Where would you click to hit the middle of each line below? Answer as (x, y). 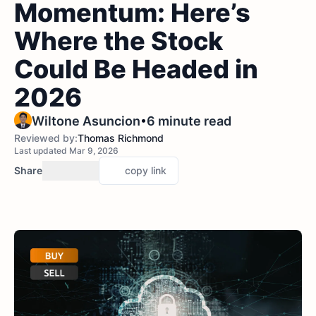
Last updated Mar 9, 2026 (66, 151)
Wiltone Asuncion (86, 121)
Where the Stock (119, 41)
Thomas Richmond (121, 138)
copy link (146, 170)
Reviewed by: (46, 138)
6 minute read (189, 121)
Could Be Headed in (136, 69)
